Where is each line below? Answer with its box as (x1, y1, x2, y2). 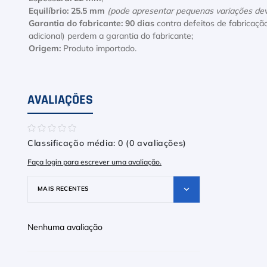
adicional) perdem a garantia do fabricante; (29, 32, 193, 41)
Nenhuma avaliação (27, 223, 103, 232)
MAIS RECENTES (38, 186, 89, 192)
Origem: (29, 45, 61, 53)
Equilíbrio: (29, 7, 69, 15)
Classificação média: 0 (27, 139, 124, 148)
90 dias (125, 20, 154, 28)
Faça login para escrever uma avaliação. (27, 159, 162, 166)
